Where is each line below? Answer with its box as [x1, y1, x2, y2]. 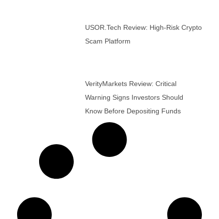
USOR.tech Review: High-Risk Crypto [85, 23, 202, 31]
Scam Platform [85, 37, 131, 45]
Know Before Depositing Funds [85, 107, 181, 115]
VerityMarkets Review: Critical [85, 79, 176, 88]
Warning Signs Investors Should [85, 93, 183, 101]
